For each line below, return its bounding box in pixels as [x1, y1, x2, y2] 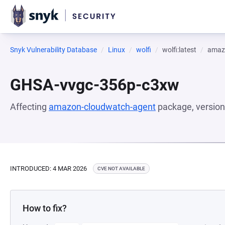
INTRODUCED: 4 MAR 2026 [10, 164, 87, 172]
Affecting [10, 101, 49, 112]
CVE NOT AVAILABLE [97, 166, 145, 171]
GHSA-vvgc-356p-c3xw [10, 75, 179, 94]
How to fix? [23, 203, 67, 213]
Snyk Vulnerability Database [10, 46, 97, 54]
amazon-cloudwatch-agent [49, 101, 156, 112]
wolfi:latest [162, 46, 196, 54]
